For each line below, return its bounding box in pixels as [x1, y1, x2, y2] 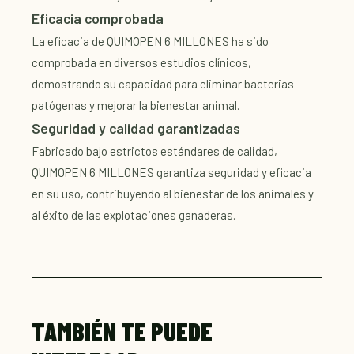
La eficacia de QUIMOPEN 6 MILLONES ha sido [32, 34, 269, 48]
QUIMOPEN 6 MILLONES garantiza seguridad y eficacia [32, 165, 311, 179]
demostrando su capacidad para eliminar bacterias [32, 77, 294, 91]
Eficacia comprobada [32, 9, 164, 27]
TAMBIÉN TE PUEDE [32, 316, 213, 346]
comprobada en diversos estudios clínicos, [32, 55, 251, 70]
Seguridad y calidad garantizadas [32, 119, 240, 137]
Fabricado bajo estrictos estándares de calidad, [32, 144, 277, 158]
